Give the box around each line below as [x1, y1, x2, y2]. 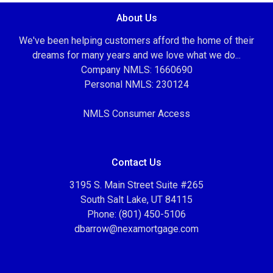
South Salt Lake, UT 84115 [80, 193, 193, 205]
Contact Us [112, 156, 161, 168]
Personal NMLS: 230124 [84, 78, 189, 90]
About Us [116, 12, 157, 24]
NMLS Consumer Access [83, 107, 190, 119]
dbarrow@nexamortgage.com [74, 222, 199, 235]
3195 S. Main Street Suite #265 [69, 179, 204, 191]
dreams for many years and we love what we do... [32, 49, 241, 61]
